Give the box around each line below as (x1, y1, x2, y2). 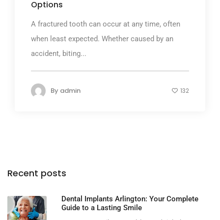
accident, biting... (31, 49, 86, 58)
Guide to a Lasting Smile (61, 203, 142, 213)
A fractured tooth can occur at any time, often (31, 19, 180, 28)
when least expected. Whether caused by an (31, 34, 173, 43)
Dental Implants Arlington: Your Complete (61, 194, 198, 204)
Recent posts (7, 167, 66, 180)
